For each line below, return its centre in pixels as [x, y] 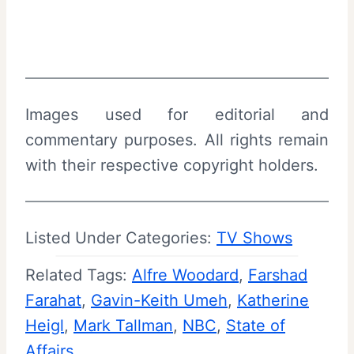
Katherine [273, 300]
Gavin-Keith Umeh [159, 300]
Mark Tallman [123, 325]
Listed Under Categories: [121, 237]
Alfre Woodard [185, 275]
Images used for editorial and [177, 114]
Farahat [53, 300]
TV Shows [254, 237]
